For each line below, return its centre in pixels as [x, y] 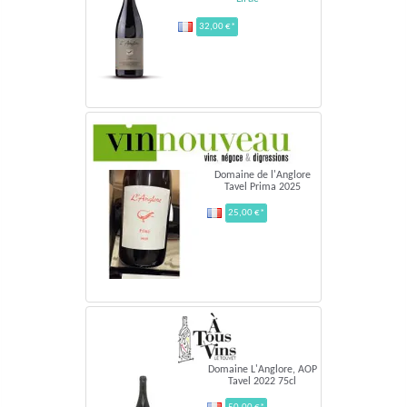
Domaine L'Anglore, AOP [262, 369]
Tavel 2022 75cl [262, 381]
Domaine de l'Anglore [262, 175]
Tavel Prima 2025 [262, 187]
